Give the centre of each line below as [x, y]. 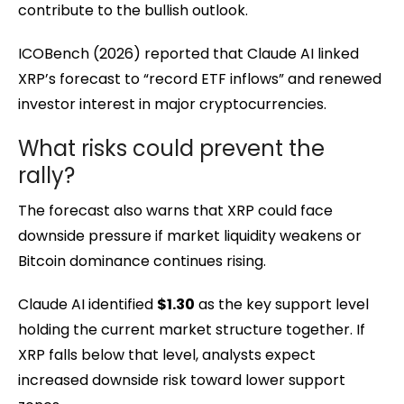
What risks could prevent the [171, 148]
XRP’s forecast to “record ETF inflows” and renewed [200, 78]
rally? [46, 175]
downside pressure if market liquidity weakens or [190, 235]
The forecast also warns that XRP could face [175, 210]
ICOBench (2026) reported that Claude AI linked [188, 53]
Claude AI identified [87, 304]
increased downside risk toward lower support [182, 380]
